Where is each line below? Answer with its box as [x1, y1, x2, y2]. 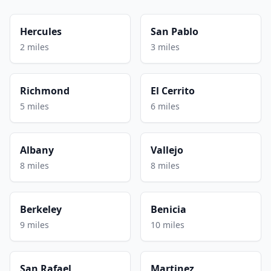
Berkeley [20, 202, 62, 216]
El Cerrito [151, 83, 195, 97]
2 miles [20, 41, 49, 53]
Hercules [20, 24, 62, 38]
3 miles [151, 41, 180, 53]
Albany [20, 143, 54, 157]
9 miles [20, 218, 49, 230]
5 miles [20, 100, 49, 112]
